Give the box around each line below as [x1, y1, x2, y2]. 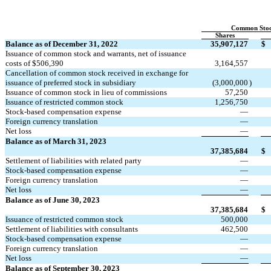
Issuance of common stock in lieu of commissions [5, 87, 167, 97]
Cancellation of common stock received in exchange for [5, 68, 188, 77]
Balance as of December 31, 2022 [5, 39, 118, 48]
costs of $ [5, 58, 36, 68]
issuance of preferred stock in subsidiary [5, 77, 136, 87]
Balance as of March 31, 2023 [5, 136, 106, 146]
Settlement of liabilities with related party [5, 155, 142, 165]
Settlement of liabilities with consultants [5, 224, 138, 233]
